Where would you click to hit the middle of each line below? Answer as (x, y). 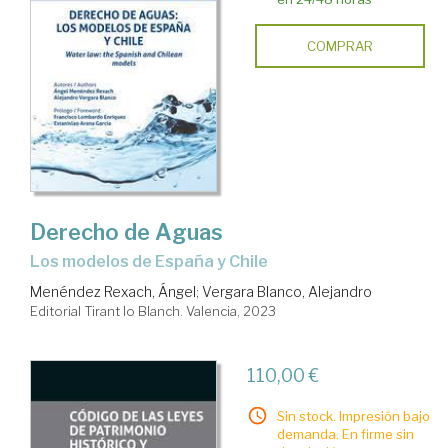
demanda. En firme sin (345, 433)
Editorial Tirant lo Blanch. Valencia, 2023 (153, 310)
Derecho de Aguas (126, 231)
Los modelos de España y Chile (154, 261)
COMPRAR (339, 46)
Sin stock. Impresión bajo (353, 415)
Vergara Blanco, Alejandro (287, 291)
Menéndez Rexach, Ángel (113, 291)
